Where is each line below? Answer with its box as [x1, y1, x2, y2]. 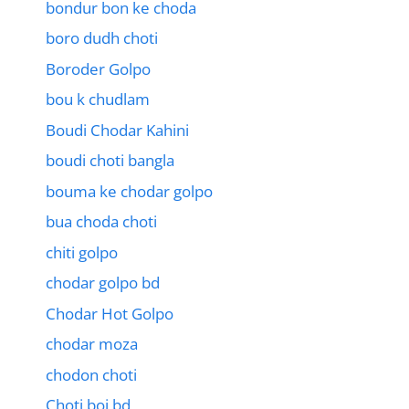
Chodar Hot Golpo [46, 302, 173, 324]
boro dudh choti [46, 27, 158, 49]
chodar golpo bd [46, 272, 160, 294]
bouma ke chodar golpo [46, 180, 213, 202]
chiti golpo [46, 241, 118, 263]
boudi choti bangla [46, 150, 174, 172]
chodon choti [46, 363, 137, 385]
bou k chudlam [46, 89, 150, 110]
